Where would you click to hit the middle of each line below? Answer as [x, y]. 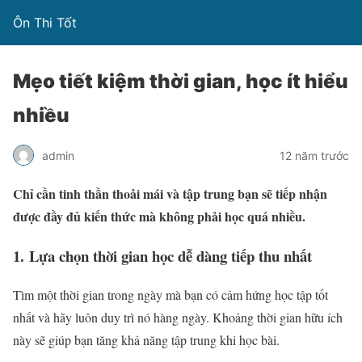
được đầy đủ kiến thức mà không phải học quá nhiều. [159, 216]
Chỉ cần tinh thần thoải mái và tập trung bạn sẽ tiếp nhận [170, 194]
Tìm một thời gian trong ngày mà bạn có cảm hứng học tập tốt [170, 295]
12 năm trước [314, 155]
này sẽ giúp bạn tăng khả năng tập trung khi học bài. [146, 340]
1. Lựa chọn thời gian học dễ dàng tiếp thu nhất [165, 255]
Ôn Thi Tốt [45, 23]
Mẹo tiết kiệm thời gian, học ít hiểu [181, 81]
